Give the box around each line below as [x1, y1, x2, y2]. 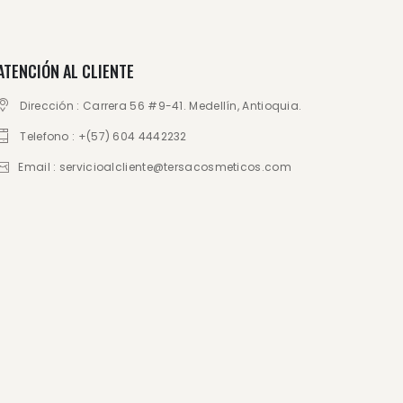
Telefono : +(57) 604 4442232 [20, 129, 187, 144]
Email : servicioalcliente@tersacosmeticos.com [18, 159, 291, 175]
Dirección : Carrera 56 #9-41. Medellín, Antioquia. [20, 98, 302, 113]
